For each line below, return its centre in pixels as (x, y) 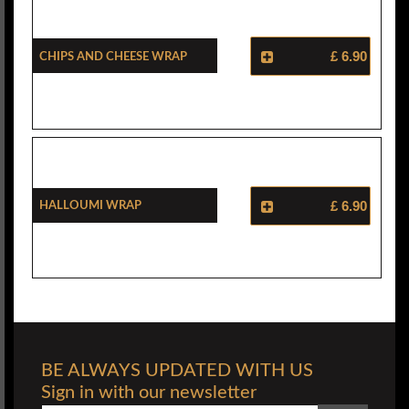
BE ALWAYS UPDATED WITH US (177, 371)
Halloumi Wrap (90, 205)
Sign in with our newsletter (149, 393)
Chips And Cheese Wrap (113, 55)
